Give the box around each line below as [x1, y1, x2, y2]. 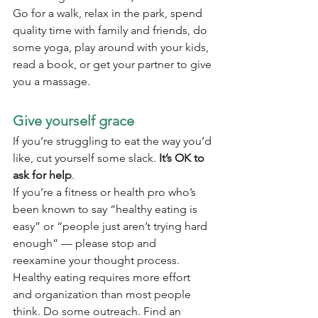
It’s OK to [159, 151, 207, 165]
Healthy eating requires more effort [13, 270, 193, 285]
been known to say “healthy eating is [13, 202, 200, 216]
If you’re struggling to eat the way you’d [13, 134, 214, 148]
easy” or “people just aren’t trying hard [13, 219, 210, 234]
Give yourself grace [13, 112, 134, 130]
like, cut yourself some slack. [13, 151, 159, 165]
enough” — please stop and [13, 236, 159, 251]
